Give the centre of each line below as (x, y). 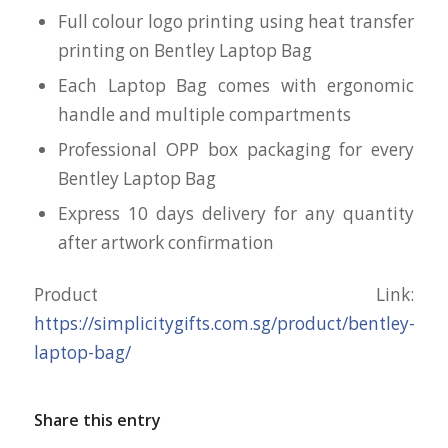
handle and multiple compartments (204, 115)
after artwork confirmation (165, 243)
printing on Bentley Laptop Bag (184, 51)
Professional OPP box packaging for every (236, 150)
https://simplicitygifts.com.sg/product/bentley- (224, 324)
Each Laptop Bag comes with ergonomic (236, 86)
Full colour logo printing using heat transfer (236, 22)
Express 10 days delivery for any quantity (236, 214)
